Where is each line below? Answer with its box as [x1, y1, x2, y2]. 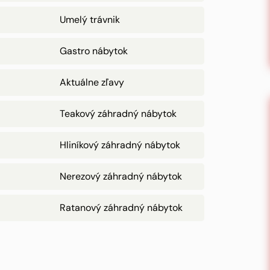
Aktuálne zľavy [60, 76, 124, 89]
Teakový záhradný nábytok [60, 107, 177, 120]
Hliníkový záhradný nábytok [60, 139, 180, 151]
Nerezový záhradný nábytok [60, 170, 182, 183]
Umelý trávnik [60, 13, 120, 26]
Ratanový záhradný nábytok [60, 201, 183, 214]
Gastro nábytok [60, 45, 128, 57]
